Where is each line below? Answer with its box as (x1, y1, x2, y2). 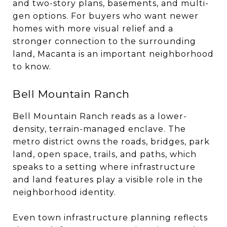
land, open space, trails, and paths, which (13, 149, 197, 159)
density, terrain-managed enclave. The (13, 124, 186, 134)
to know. (13, 61, 51, 71)
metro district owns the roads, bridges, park (13, 136, 210, 146)
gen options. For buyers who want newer (13, 11, 199, 21)
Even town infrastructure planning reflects (13, 212, 208, 222)
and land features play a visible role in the (13, 174, 203, 184)
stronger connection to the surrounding (13, 36, 196, 46)
